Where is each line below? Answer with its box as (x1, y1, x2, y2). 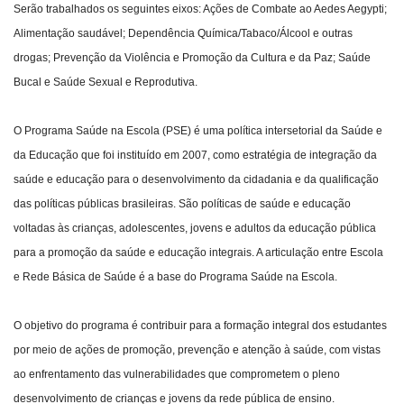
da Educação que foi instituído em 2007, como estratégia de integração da (14, 149, 377, 162)
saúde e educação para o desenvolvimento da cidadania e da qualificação (14, 173, 379, 187)
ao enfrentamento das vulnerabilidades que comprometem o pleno (14, 368, 340, 381)
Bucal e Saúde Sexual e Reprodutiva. (14, 76, 200, 89)
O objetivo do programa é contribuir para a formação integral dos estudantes (14, 319, 387, 333)
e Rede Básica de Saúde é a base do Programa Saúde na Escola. (14, 271, 340, 284)
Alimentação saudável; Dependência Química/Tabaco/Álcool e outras (14, 27, 353, 41)
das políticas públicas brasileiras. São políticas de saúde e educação (14, 197, 351, 211)
